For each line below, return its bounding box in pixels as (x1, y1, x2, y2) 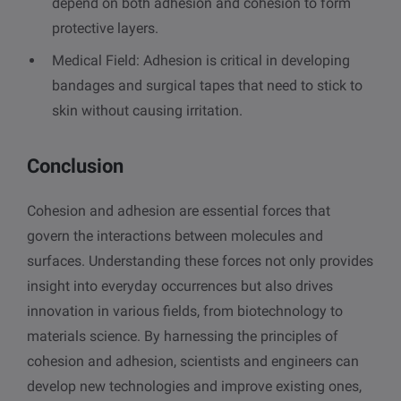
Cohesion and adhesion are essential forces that (27, 202, 330, 220)
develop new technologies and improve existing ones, (27, 378, 362, 396)
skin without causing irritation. (52, 102, 243, 120)
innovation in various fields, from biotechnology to (27, 303, 343, 320)
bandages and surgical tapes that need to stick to (52, 77, 363, 95)
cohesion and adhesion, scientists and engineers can (27, 353, 359, 371)
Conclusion (27, 155, 124, 178)
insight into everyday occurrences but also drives (27, 277, 333, 295)
